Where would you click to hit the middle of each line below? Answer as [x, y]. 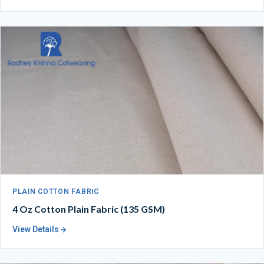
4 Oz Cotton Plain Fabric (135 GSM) [89, 209]
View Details [36, 229]
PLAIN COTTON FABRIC [56, 192]
